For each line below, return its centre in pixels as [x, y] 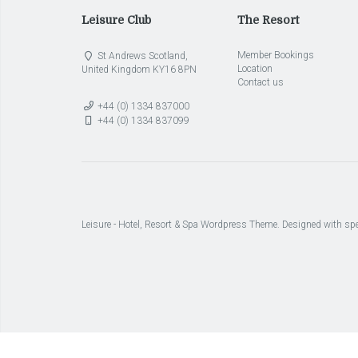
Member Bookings [276, 55]
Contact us [261, 82]
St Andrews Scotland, [142, 56]
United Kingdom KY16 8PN [139, 70]
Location [255, 69]
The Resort [268, 20]
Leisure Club [116, 20]
